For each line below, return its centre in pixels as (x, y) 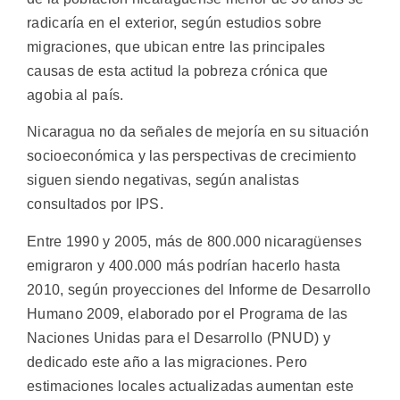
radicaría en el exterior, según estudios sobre (175, 23)
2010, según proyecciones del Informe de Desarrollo (199, 289)
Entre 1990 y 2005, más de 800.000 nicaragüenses (195, 241)
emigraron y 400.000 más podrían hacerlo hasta (184, 265)
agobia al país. (75, 95)
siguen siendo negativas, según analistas (163, 180)
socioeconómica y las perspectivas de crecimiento (192, 156)
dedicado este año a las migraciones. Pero (167, 362)
